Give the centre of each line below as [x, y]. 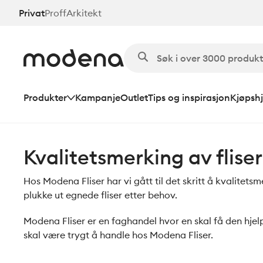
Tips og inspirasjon [189, 97]
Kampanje [98, 97]
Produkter [45, 97]
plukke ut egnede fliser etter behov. [100, 195]
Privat [32, 13]
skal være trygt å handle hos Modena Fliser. [118, 235]
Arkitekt [84, 13]
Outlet [134, 97]
